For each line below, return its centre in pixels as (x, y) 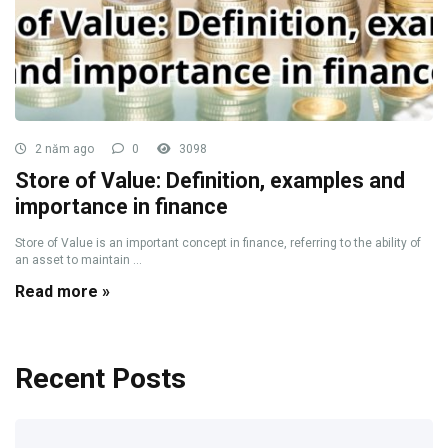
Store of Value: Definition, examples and (210, 180)
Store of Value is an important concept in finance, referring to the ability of (218, 243)
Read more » (62, 291)
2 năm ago (63, 149)
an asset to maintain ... (78, 260)
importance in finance (121, 206)
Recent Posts (100, 378)
